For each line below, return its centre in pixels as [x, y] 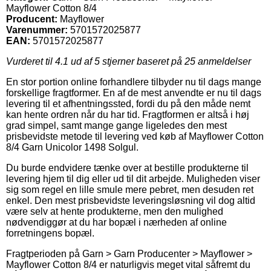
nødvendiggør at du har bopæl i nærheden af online [116, 222]
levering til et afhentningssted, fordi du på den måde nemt [128, 103]
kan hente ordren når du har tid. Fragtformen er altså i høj [128, 114]
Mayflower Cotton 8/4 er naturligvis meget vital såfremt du [128, 264]
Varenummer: [37, 30]
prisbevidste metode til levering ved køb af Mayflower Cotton [135, 136]
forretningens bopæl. [50, 233]
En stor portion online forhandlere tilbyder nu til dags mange [134, 82]
